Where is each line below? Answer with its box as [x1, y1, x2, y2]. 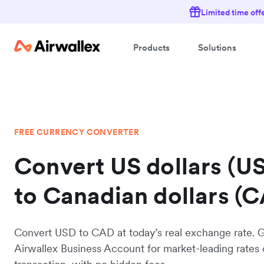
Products [133, 41, 170, 53]
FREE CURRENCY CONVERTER [14, 127, 140, 137]
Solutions [198, 41, 236, 53]
